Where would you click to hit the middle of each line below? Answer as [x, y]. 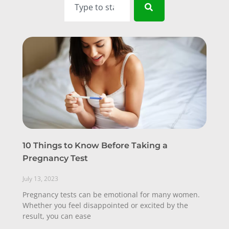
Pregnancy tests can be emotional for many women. [111, 194]
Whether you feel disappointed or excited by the [105, 205]
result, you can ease [57, 216]
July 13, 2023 [40, 179]
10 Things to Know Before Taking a [95, 145]
